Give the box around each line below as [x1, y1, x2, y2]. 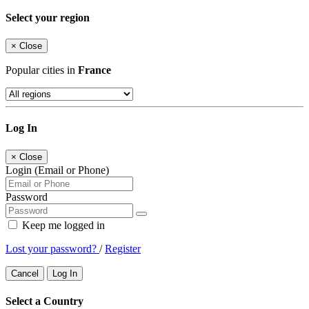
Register [105, 242, 141, 255]
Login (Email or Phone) [6, 163, 109, 176]
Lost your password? [6, 242, 99, 255]
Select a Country [6, 295, 83, 307]
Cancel [11, 268, 39, 279]
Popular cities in [6, 63, 78, 76]
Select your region [6, 11, 90, 23]
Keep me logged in [19, 219, 105, 231]
